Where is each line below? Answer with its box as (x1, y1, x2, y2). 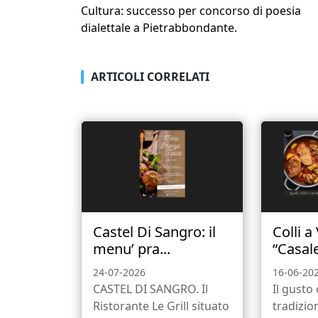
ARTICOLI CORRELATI (91, 69, 209, 85)
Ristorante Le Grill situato (93, 298, 229, 314)
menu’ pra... (93, 239, 170, 259)
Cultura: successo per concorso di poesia (81, 3, 301, 19)
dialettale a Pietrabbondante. (81, 20, 237, 36)
